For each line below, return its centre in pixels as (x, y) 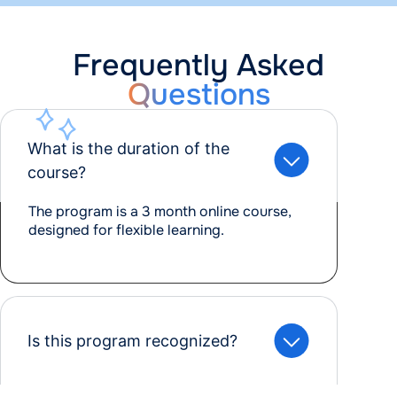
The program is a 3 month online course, (160, 211)
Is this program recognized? (132, 340)
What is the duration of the (128, 148)
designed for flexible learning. (126, 230)
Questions (198, 94)
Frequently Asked (198, 65)
